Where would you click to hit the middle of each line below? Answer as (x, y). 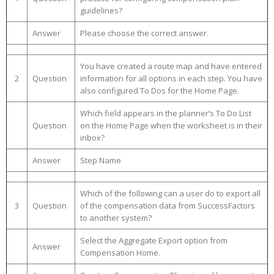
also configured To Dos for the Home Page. (160, 91)
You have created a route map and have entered (171, 66)
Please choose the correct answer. (144, 33)
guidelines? (101, 10)
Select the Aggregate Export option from (154, 240)
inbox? (92, 138)
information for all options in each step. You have (171, 78)
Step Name (101, 160)
